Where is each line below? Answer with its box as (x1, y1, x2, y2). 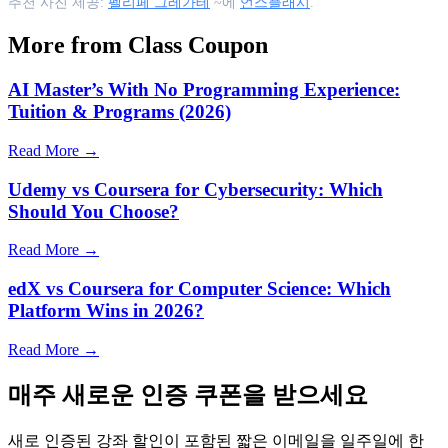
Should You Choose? (8, 200, 179, 222)
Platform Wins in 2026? (8, 300, 204, 322)
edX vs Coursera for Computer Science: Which (8, 278, 391, 300)
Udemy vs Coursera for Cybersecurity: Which (8, 178, 383, 200)
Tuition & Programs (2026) (8, 101, 231, 123)
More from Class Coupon (8, 32, 268, 59)
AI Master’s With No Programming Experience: (8, 79, 400, 101)
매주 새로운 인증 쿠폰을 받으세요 (8, 381, 368, 408)
